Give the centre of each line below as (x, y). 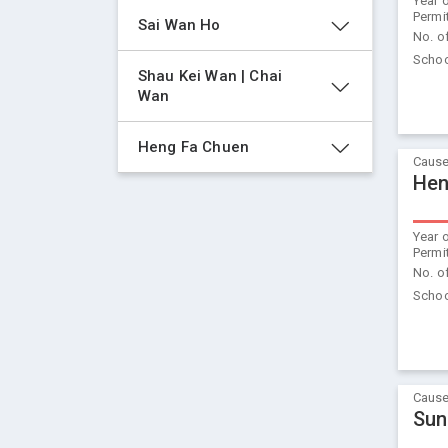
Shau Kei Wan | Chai (212, 76)
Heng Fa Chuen (194, 147)
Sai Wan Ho (179, 25)
